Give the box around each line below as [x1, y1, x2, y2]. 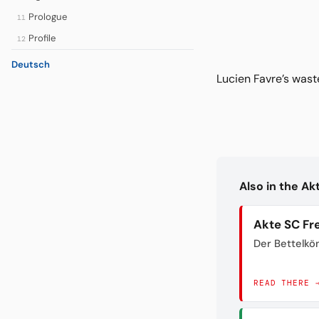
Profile [28, 32, 56, 44]
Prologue [28, 11, 67, 23]
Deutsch [11, 58, 50, 70]
